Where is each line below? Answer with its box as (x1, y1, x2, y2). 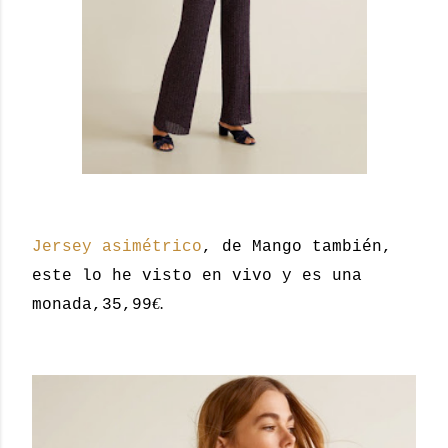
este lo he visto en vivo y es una (32, 266, 362, 285)
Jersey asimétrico (32, 237, 202, 256)
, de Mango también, (202, 237, 392, 256)
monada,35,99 (32, 295, 152, 314)
